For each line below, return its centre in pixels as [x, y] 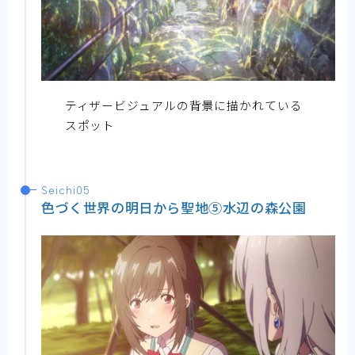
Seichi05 [66, 191]
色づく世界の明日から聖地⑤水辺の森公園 [174, 208]
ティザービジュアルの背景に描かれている [183, 105]
